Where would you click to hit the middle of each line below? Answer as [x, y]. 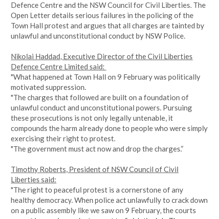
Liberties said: [34, 179]
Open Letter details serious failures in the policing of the [102, 15]
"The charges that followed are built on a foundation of [100, 97]
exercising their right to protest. [64, 138]
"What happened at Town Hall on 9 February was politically [106, 77]
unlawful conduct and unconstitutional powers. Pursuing [102, 108]
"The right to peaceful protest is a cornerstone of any [97, 190]
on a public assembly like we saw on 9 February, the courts [104, 210]
